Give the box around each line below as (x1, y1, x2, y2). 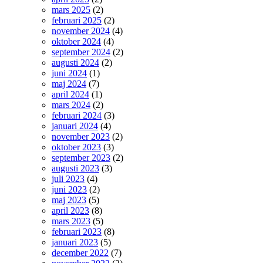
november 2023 (52, 131, 110, 141)
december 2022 (52, 248, 109, 258)
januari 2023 (52, 237, 98, 247)
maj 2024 (52, 79, 86, 89)
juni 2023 (52, 184, 87, 194)
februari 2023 (52, 227, 102, 237)
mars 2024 (52, 100, 90, 110)
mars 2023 (52, 216, 90, 226)
